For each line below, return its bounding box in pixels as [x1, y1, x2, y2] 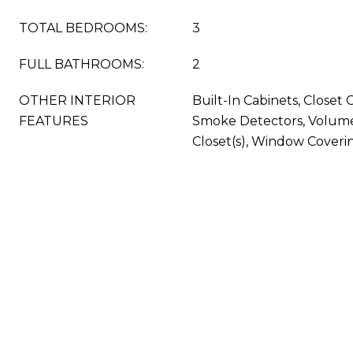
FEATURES [19, 113, 88, 128]
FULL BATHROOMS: [19, 57, 144, 72]
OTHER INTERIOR [19, 93, 136, 108]
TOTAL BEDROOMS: [19, 20, 147, 35]
